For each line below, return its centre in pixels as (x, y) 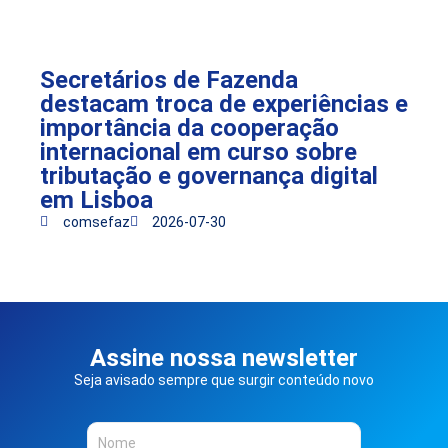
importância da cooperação (189, 127)
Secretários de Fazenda (169, 79)
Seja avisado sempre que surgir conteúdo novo (224, 379)
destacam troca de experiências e (224, 103)
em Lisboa (96, 199)
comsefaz (96, 221)
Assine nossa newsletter (224, 357)
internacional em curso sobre (198, 151)
